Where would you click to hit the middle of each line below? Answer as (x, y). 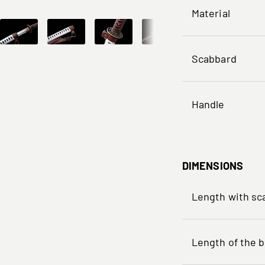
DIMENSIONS (213, 165)
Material (211, 13)
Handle (208, 104)
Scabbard (214, 58)
